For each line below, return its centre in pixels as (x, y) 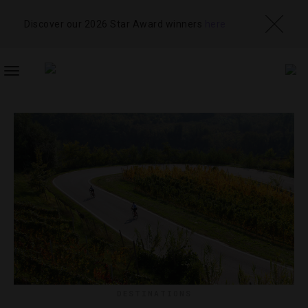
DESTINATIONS (154, 293)
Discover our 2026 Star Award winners (114, 24)
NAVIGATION (40, 105)
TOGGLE (30, 78)
